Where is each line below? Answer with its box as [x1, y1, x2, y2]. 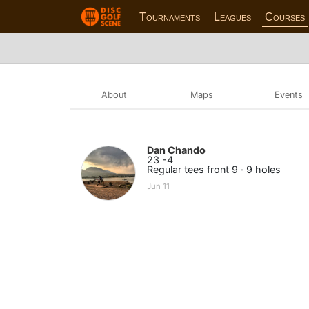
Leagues [214, 10, 252, 23]
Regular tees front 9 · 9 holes [147, 163, 281, 175]
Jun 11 [147, 181, 170, 192]
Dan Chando [147, 143, 206, 156]
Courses [265, 10, 306, 23]
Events [275, 89, 303, 100]
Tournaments [139, 10, 201, 23]
